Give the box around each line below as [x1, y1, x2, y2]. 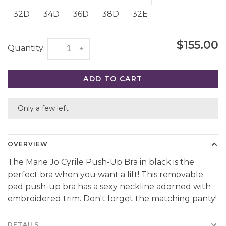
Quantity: [8, 43, 45, 53]
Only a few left [18, 104, 69, 113]
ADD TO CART [83, 74, 143, 83]
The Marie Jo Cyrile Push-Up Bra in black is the [8, 157, 194, 167]
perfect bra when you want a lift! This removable [8, 169, 203, 179]
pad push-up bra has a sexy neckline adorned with [8, 182, 211, 191]
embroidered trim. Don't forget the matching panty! [8, 194, 217, 203]
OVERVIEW [8, 140, 48, 148]
